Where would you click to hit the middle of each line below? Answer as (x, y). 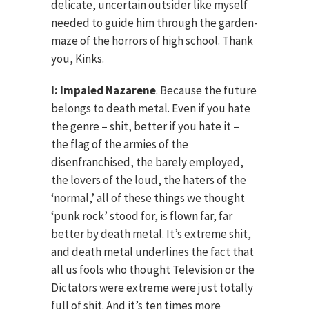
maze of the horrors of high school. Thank (152, 41)
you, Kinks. (78, 59)
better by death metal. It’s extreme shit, (151, 234)
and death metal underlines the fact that (152, 252)
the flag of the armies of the (120, 144)
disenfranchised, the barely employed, (147, 162)
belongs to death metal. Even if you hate (151, 108)
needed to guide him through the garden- (154, 23)
